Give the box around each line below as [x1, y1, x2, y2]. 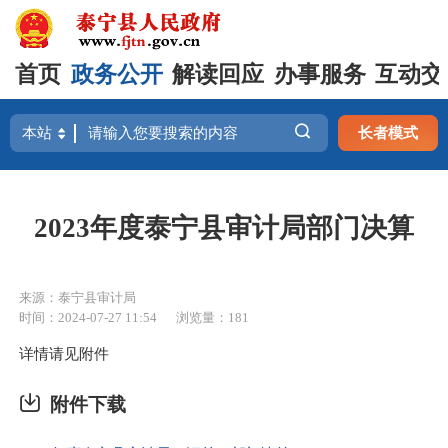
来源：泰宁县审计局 [19, 289, 136, 305]
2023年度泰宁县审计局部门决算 [34, 212, 414, 243]
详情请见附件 [19, 344, 109, 362]
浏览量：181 [176, 309, 249, 325]
